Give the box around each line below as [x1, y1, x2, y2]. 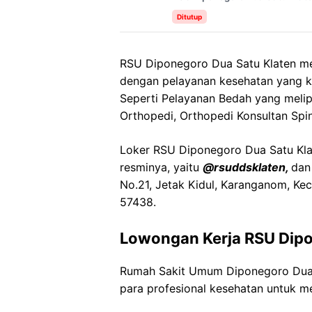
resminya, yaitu [120, 160, 203, 174]
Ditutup [177, 13, 202, 21]
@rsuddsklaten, [203, 160, 291, 174]
